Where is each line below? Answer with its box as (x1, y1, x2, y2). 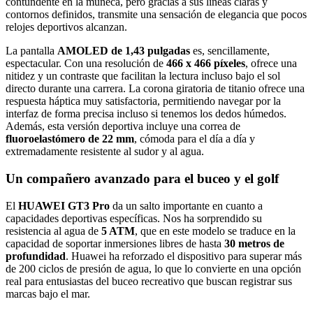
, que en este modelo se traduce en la (135, 224, 296, 237)
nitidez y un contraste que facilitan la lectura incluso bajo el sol (6, 70, 280, 82)
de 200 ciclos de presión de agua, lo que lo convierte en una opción (6, 262, 301, 275)
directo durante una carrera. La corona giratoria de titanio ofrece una (6, 82, 305, 95)
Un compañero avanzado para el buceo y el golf (6, 170, 279, 186)
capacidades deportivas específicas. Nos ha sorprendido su (6, 212, 262, 224)
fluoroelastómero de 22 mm (6, 133, 134, 145)
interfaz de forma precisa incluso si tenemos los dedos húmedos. (6, 108, 286, 120)
